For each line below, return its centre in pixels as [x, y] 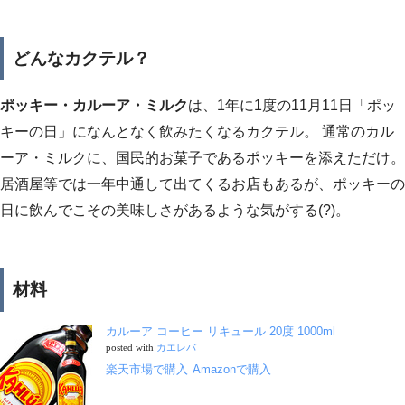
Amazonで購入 [232, 369]
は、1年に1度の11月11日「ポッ [292, 106]
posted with [131, 347]
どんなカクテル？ [81, 58]
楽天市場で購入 [147, 369]
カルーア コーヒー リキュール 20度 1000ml [221, 331]
